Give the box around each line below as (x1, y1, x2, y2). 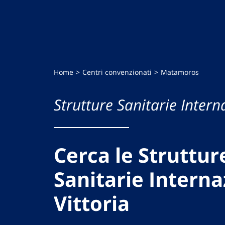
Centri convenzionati (82, 67, 152, 77)
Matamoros (161, 67, 199, 77)
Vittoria (54, 189, 130, 217)
